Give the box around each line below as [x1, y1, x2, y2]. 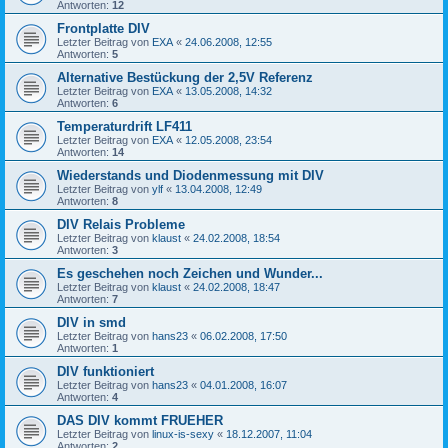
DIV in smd [57, 315, 126, 331]
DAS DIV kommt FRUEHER [57, 413, 223, 429]
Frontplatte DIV [57, 21, 150, 37]
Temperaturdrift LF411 [57, 119, 192, 135]
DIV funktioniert [57, 364, 154, 380]
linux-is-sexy [152, 428, 214, 441]
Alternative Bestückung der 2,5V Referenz [57, 70, 313, 86]
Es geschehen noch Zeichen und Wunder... [57, 266, 323, 282]
